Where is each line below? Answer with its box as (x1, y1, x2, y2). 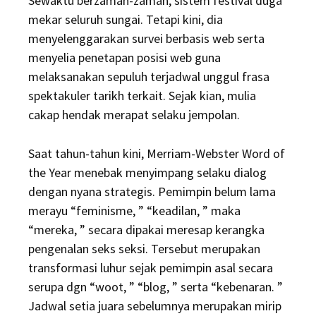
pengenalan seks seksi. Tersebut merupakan (28, 241, 260, 257)
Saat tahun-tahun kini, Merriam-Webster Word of (28, 145, 285, 162)
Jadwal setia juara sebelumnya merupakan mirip (28, 298, 281, 314)
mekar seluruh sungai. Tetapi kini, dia (28, 11, 223, 28)
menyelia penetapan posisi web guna (28, 49, 221, 66)
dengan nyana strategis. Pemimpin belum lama (28, 183, 276, 200)
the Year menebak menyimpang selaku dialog (28, 164, 267, 181)
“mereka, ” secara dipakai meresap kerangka (28, 221, 265, 238)
